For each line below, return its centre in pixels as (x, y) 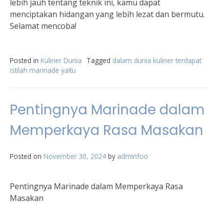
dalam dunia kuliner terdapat (157, 60)
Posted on (27, 156)
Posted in (25, 60)
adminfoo (133, 156)
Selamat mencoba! (43, 26)
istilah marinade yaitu (43, 70)
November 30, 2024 (75, 156)
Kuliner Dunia (61, 60)
